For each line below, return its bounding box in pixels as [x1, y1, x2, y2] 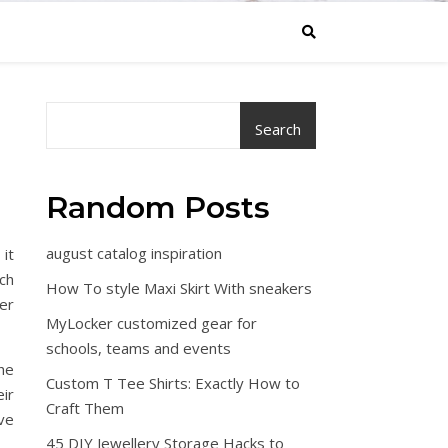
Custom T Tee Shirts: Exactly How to [46, 373, 300, 393]
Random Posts [46, 189, 270, 226]
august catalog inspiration [46, 243, 222, 263]
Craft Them [46, 398, 124, 418]
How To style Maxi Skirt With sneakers [46, 278, 312, 298]
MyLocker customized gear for [46, 313, 257, 333]
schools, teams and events [46, 338, 231, 358]
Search [255, 119, 301, 139]
